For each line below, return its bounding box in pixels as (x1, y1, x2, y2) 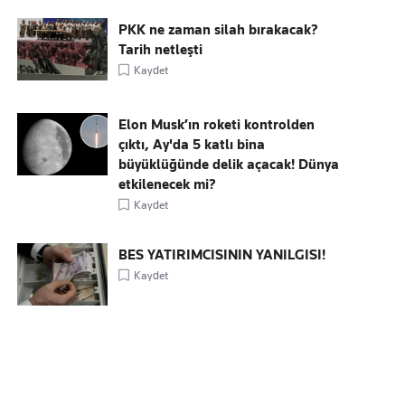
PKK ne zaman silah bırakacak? (118, 22, 319, 38)
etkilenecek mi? (118, 176, 217, 193)
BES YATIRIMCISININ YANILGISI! (118, 247, 326, 263)
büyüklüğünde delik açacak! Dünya (118, 156, 340, 173)
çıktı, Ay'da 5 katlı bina (118, 137, 266, 153)
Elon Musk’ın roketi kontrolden (118, 117, 316, 133)
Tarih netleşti (118, 42, 203, 58)
